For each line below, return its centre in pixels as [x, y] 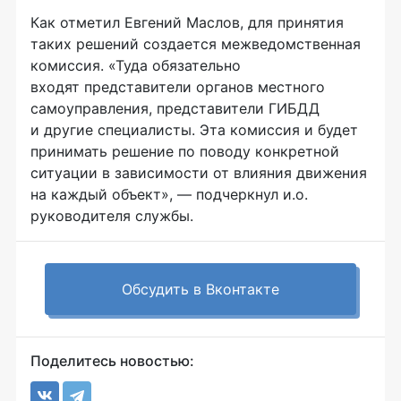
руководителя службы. [112, 215]
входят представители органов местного [178, 86]
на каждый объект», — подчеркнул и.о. [169, 194]
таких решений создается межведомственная [196, 43]
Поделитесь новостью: [112, 360]
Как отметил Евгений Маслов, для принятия [187, 22]
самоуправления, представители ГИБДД [175, 108]
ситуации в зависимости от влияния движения [199, 172]
